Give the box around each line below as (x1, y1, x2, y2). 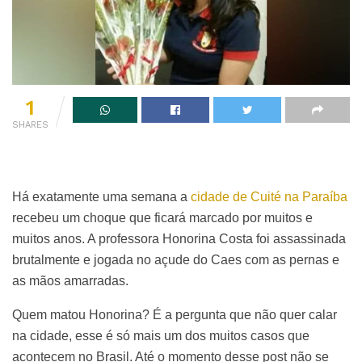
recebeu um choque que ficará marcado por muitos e (12, 210, 313, 225)
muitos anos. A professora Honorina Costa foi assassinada (12, 231, 346, 246)
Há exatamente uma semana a (12, 189, 191, 204)
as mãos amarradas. (12, 273, 128, 288)
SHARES (12, 119, 48, 130)
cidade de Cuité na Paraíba (191, 189, 347, 204)
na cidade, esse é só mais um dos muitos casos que (12, 328, 309, 343)
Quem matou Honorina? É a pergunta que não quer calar (12, 307, 337, 322)
